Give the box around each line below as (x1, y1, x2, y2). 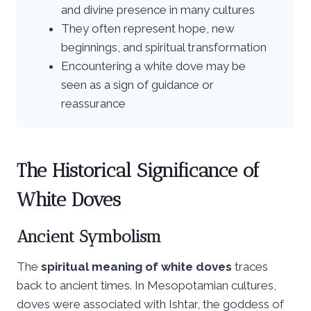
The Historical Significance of (17, 158, 260, 182)
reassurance (61, 96, 126, 110)
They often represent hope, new (61, 21, 235, 35)
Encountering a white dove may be (61, 58, 246, 73)
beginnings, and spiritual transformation (61, 40, 267, 54)
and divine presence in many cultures (61, 2, 255, 17)
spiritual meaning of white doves (41, 259, 232, 274)
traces (232, 259, 268, 274)
